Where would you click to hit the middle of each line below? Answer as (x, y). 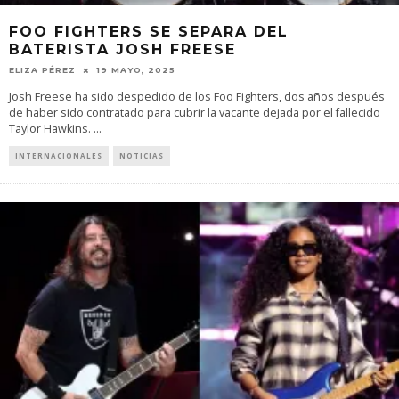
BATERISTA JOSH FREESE (122, 49)
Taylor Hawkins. (51, 129)
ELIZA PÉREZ (42, 70)
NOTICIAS (142, 155)
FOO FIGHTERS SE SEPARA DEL (149, 31)
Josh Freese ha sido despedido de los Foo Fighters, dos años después (197, 97)
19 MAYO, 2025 (136, 70)
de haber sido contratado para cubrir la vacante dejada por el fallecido (195, 113)
